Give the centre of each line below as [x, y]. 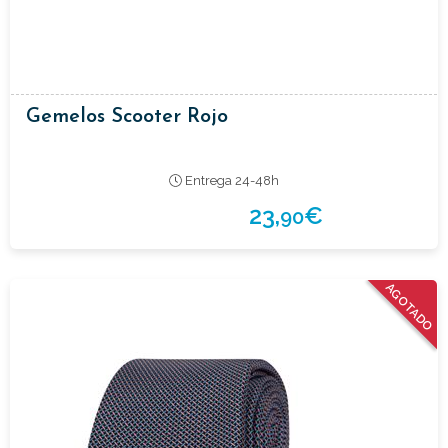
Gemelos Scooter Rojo [127, 116]
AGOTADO [409, 307]
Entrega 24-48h [230, 180]
